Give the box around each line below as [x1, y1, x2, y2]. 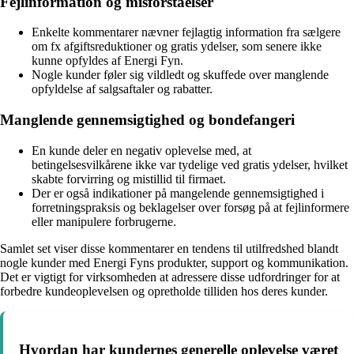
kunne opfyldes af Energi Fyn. [32, 54, 183, 68]
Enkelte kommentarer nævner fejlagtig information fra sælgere [32, 25, 341, 40]
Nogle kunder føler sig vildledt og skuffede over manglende [32, 68, 329, 82]
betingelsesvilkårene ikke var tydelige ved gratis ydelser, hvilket [32, 157, 348, 171]
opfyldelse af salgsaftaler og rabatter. [32, 82, 213, 96]
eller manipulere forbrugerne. [32, 214, 176, 228]
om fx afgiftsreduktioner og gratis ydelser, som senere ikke [32, 40, 322, 54]
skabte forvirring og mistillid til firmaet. [32, 171, 226, 186]
